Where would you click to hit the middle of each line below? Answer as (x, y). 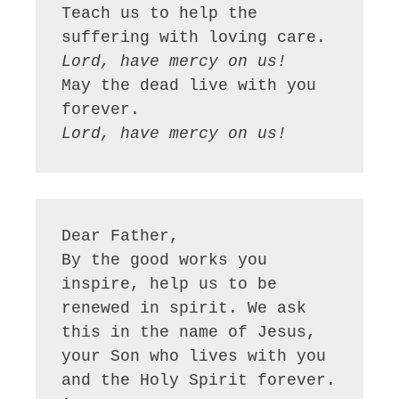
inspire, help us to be (170, 284)
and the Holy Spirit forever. (199, 380)
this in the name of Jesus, (189, 332)
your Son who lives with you (194, 356)
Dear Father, (121, 236)
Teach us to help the (160, 14)
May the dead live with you (189, 86)
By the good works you (165, 260)
